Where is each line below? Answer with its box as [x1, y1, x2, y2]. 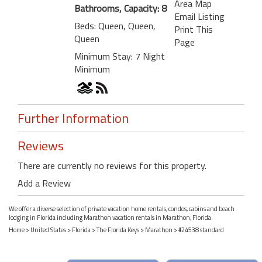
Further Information [18, 108, 129, 128]
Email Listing [174, 9, 225, 23]
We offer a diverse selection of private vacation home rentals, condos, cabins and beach [9, 204, 235, 214]
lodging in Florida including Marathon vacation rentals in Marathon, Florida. [9, 213, 213, 223]
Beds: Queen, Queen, [74, 18, 156, 33]
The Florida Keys [96, 225, 139, 235]
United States [30, 225, 66, 235]
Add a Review [18, 175, 71, 190]
